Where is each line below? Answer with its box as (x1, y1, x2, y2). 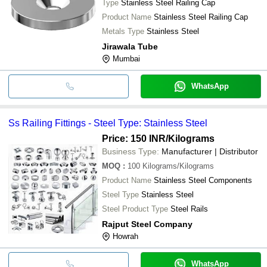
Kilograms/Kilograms (142, 161, 214, 170)
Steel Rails (170, 204, 208, 213)
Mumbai (113, 54, 140, 63)
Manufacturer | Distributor (162, 146, 258, 156)
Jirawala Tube (102, 41, 158, 51)
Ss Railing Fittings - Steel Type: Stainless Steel (8, 117, 207, 128)
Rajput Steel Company (102, 219, 193, 229)
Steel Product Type (102, 204, 168, 213)
